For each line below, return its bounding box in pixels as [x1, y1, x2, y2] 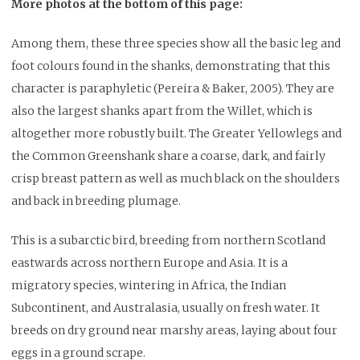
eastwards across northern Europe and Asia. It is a [11, 255, 288, 270]
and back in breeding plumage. [11, 193, 181, 208]
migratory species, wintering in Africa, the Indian [11, 277, 286, 292]
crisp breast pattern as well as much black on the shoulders [11, 170, 340, 186]
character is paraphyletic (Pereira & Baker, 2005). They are [11, 80, 334, 96]
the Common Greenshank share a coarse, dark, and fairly [11, 148, 325, 163]
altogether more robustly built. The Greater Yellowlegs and [11, 125, 342, 141]
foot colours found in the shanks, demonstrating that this [11, 58, 330, 73]
